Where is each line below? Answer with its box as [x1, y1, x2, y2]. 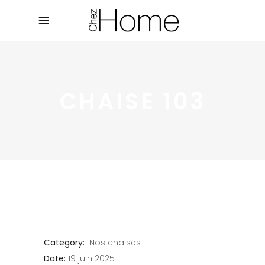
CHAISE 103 [59, 85, 206, 117]
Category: [44, 237, 85, 249]
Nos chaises [89, 237, 141, 249]
